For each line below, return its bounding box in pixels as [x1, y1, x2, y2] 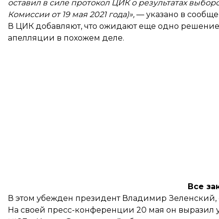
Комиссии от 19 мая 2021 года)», [8, 10, 134, 19]
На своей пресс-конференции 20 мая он [8, 205, 178, 215]
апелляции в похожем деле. [8, 33, 124, 43]
